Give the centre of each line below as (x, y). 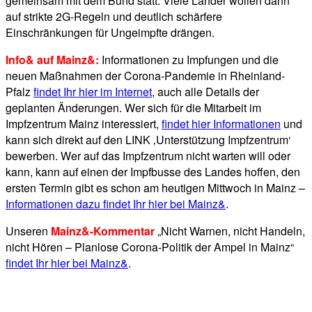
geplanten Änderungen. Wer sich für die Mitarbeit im (133, 108)
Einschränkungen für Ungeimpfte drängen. (110, 33)
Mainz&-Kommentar (103, 231)
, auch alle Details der (205, 92)
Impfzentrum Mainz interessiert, (84, 124)
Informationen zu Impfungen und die (190, 60)
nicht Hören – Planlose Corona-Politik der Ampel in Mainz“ (150, 247)
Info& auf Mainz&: (52, 60)
